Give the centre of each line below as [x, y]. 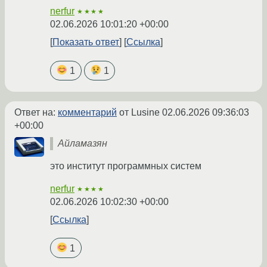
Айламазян [83, 144]
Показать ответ [86, 42]
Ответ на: [36, 113]
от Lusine [139, 113]
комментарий [87, 113]
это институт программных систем [126, 166]
